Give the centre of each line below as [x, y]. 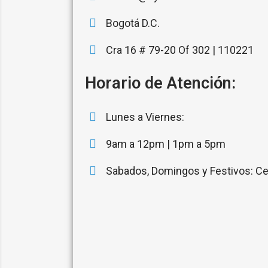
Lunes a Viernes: [145, 117]
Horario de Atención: [160, 83]
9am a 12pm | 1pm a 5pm [166, 144]
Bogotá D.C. [133, 23]
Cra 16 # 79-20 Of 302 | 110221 [180, 50]
